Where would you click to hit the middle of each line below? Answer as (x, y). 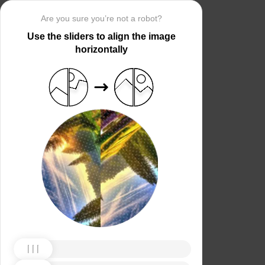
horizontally (101, 49)
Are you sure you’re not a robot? (101, 18)
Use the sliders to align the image (101, 36)
